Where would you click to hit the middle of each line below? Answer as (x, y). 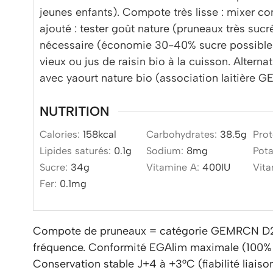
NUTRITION (74, 111)
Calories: (61, 134)
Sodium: (166, 151)
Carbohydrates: (183, 134)
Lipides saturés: (77, 151)
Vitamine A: (174, 167)
